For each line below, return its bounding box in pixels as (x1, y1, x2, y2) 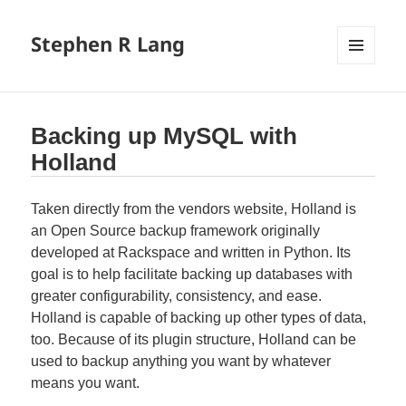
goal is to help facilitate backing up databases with (31, 266, 353, 283)
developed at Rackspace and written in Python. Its (31, 245, 352, 261)
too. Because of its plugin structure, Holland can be (31, 332, 357, 348)
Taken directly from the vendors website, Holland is (31, 201, 357, 217)
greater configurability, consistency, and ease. (31, 288, 323, 304)
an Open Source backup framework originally (31, 223, 321, 239)
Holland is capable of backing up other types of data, (31, 310, 367, 326)
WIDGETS (337, 94, 389, 111)
